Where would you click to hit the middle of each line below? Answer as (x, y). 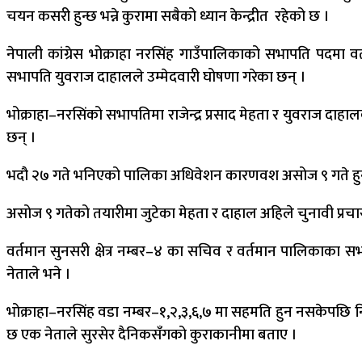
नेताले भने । (38, 275)
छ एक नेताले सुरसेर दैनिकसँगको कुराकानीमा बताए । (152, 335)
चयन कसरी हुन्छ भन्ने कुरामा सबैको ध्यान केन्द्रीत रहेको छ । (168, 17)
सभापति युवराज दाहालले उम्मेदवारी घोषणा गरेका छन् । (156, 78)
